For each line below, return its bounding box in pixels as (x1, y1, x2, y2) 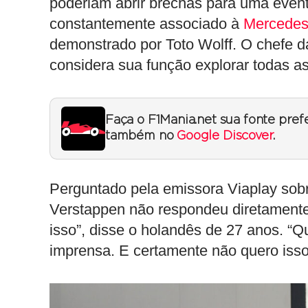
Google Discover (177, 130, 273, 142)
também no (105, 130, 177, 142)
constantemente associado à (49, 15, 243, 32)
